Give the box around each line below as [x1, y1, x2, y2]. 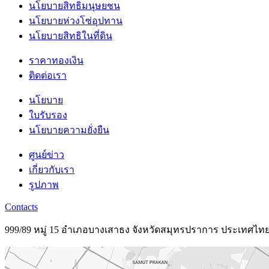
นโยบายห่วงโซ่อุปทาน [29, 15, 122, 26]
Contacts [5, 201, 38, 212]
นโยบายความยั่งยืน [29, 124, 109, 135]
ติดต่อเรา [29, 70, 67, 80]
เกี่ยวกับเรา [29, 164, 74, 175]
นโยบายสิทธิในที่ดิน [29, 30, 112, 41]
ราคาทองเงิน [29, 55, 83, 65]
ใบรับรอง [29, 109, 67, 120]
